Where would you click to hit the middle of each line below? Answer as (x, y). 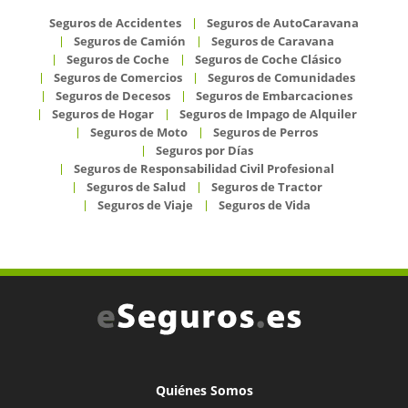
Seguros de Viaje (145, 204)
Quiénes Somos (204, 390)
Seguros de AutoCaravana (283, 22)
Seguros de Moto (139, 132)
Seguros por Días (204, 150)
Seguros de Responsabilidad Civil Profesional (204, 168)
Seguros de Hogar (102, 113)
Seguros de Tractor (266, 186)
